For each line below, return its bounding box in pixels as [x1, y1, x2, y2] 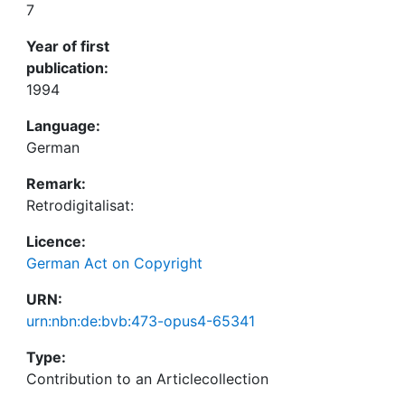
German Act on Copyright [26, 254, 202, 272]
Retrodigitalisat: [26, 196, 134, 214]
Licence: [26, 232, 86, 250]
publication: [26, 59, 108, 77]
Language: [26, 117, 100, 135]
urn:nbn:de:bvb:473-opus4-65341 [26, 312, 255, 330]
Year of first [26, 37, 109, 55]
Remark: [26, 174, 86, 193]
